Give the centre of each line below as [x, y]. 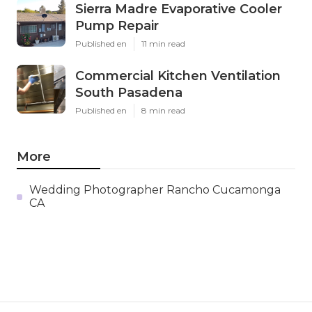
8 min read [163, 111]
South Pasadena [129, 93]
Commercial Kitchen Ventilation [178, 76]
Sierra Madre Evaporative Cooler [179, 9]
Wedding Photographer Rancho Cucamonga [155, 190]
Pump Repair [117, 26]
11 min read [163, 44]
